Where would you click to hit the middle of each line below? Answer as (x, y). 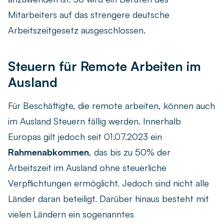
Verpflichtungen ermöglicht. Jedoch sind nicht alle (108, 183)
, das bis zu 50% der (130, 152)
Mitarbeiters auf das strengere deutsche (89, 15)
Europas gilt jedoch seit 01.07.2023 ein (85, 137)
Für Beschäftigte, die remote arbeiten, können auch (111, 106)
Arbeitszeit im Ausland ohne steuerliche (87, 168)
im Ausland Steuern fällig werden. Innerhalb (94, 121)
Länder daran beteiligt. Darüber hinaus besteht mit (108, 199)
